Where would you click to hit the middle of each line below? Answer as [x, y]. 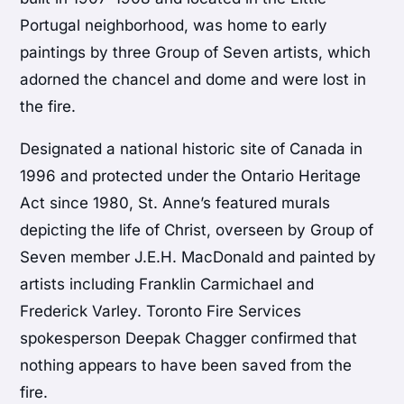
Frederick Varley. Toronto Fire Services [161, 311]
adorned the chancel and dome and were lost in [193, 79]
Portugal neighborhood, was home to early [174, 25]
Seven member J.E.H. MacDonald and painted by [198, 257]
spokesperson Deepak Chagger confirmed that [189, 338]
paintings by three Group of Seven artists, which [196, 52]
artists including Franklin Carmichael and [167, 284]
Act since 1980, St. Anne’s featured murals [175, 202]
